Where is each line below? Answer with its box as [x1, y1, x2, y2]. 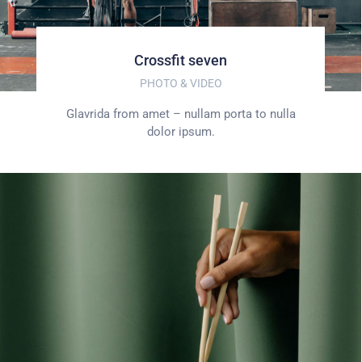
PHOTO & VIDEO [139, 76, 222, 90]
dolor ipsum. [146, 124, 215, 139]
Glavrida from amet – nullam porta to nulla [65, 106, 296, 121]
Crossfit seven [134, 51, 227, 69]
